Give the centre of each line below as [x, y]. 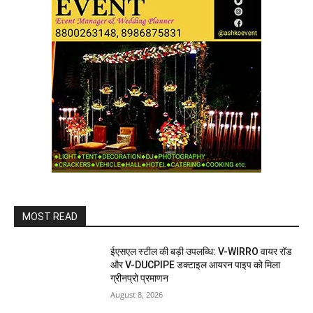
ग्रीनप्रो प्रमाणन [140, 278]
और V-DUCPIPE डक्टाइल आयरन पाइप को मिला [196, 264]
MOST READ [50, 216]
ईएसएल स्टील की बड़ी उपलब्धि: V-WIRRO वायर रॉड [202, 251]
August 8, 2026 [137, 294]
